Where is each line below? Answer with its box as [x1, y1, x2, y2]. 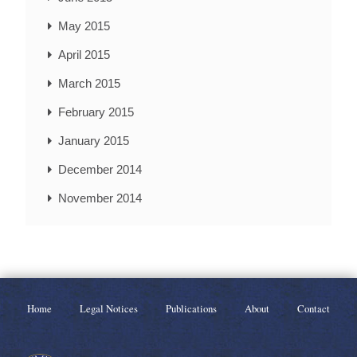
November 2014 [58, 191, 142, 206]
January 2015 [58, 134, 129, 148]
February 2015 [58, 105, 134, 120]
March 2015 [58, 76, 120, 91]
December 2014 [58, 163, 142, 177]
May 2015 [58, 19, 110, 33]
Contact [297, 301, 331, 316]
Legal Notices [79, 301, 138, 316]
